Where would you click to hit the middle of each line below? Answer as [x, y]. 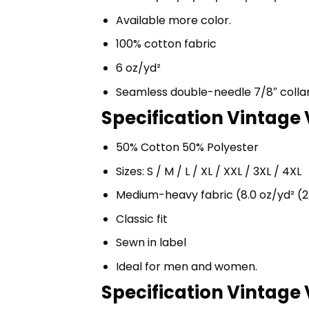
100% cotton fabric [166, 44]
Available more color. [173, 20]
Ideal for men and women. [186, 266]
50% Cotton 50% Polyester [187, 147]
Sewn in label [151, 243]
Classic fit [141, 219]
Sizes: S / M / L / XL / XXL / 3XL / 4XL [208, 171]
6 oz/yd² [138, 68]
